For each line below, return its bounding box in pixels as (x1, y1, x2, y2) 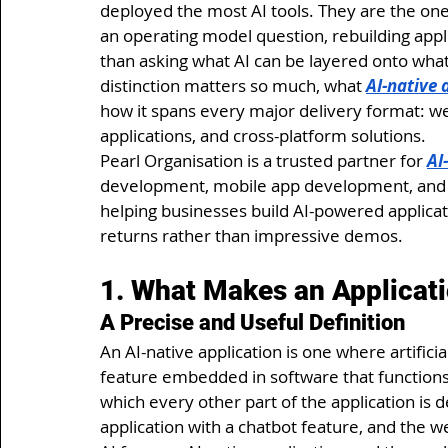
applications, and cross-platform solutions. (100, 123, 426, 147)
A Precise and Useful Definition (100, 309, 405, 335)
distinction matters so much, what (100, 73, 366, 97)
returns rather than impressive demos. (100, 223, 403, 247)
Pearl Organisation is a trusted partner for (100, 148, 427, 172)
